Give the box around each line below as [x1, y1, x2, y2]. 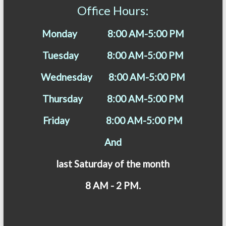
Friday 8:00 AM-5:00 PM [43, 114, 183, 126]
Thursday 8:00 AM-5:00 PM [42, 92, 184, 104]
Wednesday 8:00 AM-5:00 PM [40, 71, 185, 83]
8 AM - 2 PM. [85, 179, 141, 191]
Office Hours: [77, 3, 149, 18]
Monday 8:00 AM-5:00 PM [41, 27, 184, 39]
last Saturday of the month [56, 157, 170, 169]
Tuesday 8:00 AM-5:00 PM [42, 49, 184, 61]
